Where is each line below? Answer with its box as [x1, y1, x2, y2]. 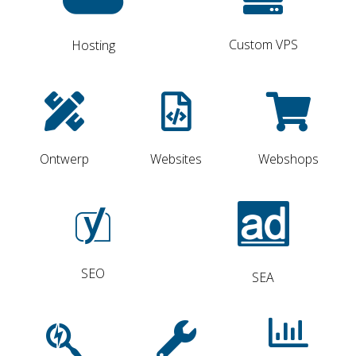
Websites [150, 150, 203, 168]
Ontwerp [39, 150, 89, 168]
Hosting [71, 37, 115, 55]
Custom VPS [228, 36, 298, 54]
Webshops [258, 150, 319, 168]
